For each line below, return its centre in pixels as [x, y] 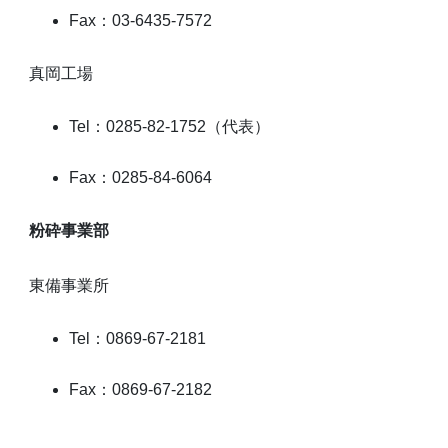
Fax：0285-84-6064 [141, 177]
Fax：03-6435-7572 [141, 20]
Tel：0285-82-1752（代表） [170, 126]
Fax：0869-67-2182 [141, 389]
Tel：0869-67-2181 [138, 338]
